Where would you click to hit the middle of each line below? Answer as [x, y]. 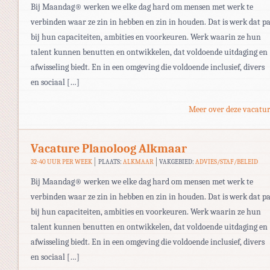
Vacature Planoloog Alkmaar [109, 148]
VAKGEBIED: [177, 162]
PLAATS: [110, 162]
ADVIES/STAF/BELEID [227, 162]
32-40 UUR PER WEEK [61, 162]
